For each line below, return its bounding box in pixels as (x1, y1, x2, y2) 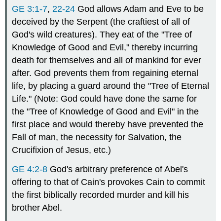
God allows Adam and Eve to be (75, 4, 204, 14)
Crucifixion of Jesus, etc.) (12, 145, 111, 155)
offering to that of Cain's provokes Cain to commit (12, 177, 206, 187)
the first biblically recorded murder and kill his (12, 190, 189, 200)
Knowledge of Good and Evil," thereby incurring (12, 42, 198, 53)
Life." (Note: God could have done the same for (12, 94, 197, 104)
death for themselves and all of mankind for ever (12, 55, 202, 66)
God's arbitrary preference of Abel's (47, 164, 188, 175)
